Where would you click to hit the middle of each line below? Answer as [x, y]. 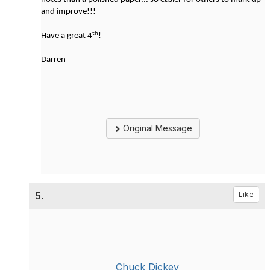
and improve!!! [68, 12]
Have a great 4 [67, 36]
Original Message [156, 128]
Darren [53, 60]
